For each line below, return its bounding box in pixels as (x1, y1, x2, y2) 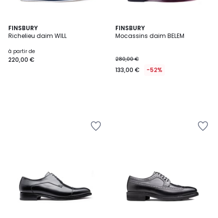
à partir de (8, 48, 35, 55)
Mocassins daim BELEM (115, 32, 184, 40)
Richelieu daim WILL (8, 32, 67, 40)
